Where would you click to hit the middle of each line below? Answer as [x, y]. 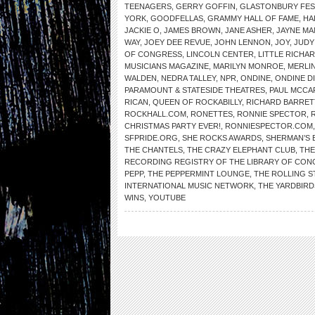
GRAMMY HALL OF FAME [253, 18]
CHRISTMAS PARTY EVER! [173, 126]
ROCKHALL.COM [155, 114]
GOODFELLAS [177, 18]
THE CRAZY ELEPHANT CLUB [241, 150]
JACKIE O [142, 30]
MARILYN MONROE [248, 66]
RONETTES [212, 114]
